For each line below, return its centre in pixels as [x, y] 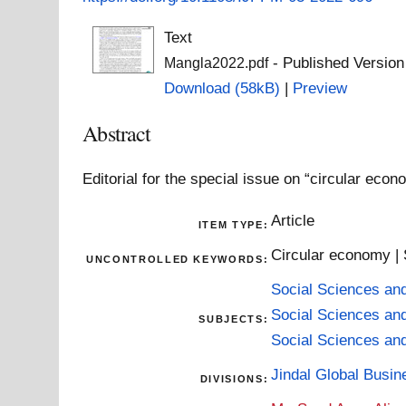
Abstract [117, 134]
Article [293, 220]
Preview [319, 88]
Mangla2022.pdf [216, 63]
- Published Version [336, 63]
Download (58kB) [222, 88]
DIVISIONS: [234, 378]
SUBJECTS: [234, 319]
